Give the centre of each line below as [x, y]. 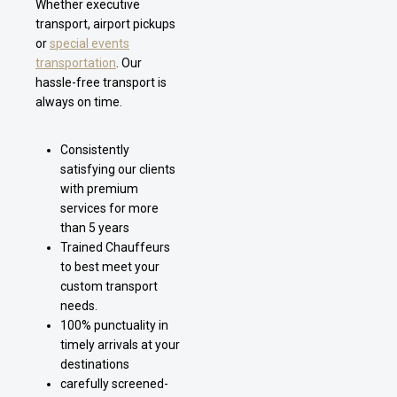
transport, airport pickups [105, 23]
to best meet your [110, 266]
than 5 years [95, 227]
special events [90, 43]
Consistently [95, 149]
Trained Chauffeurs [115, 247]
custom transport [109, 286]
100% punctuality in [114, 325]
